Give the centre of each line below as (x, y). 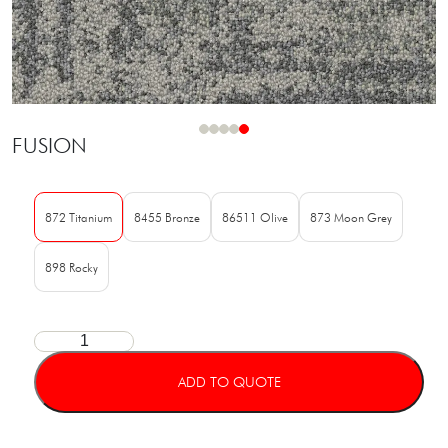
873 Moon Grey (351, 217)
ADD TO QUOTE (229, 382)
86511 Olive (255, 217)
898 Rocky (71, 267)
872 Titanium (78, 217)
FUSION (49, 145)
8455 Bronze (167, 217)
